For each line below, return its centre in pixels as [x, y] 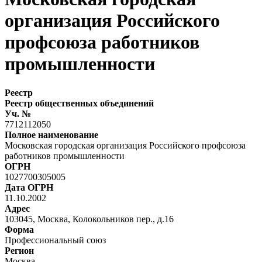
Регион [19, 250]
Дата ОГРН [29, 187]
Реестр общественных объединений [79, 103]
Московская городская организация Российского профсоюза [125, 145]
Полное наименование [51, 135]
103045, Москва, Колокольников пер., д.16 [89, 219]
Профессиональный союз [55, 240]
